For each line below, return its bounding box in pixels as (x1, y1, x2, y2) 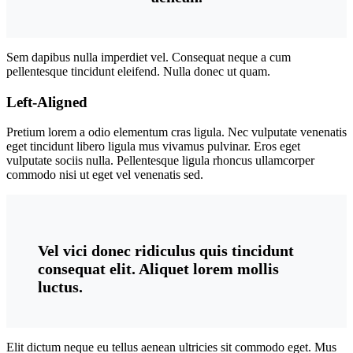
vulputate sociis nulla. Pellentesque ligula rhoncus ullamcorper (6, 154, 314, 168)
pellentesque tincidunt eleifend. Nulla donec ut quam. (6, 64, 270, 78)
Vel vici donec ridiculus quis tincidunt (38, 242, 294, 260)
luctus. (38, 278, 83, 296)
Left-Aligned (6, 93, 87, 110)
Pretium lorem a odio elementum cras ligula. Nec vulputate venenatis (6, 125, 347, 139)
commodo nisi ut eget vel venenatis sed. (6, 168, 203, 182)
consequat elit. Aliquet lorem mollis (38, 260, 279, 278)
